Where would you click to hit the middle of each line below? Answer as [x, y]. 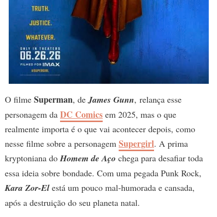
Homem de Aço [88, 158]
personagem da [32, 115]
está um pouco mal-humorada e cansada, [122, 188]
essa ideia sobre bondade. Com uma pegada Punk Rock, [103, 173]
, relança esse [158, 100]
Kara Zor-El [27, 188]
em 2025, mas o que [139, 115]
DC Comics [81, 115]
